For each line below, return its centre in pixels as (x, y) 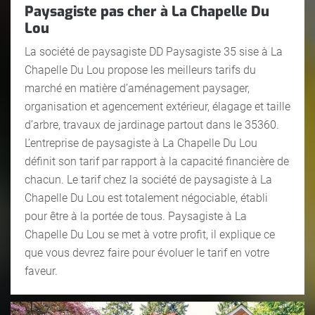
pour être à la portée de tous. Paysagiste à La (136, 216)
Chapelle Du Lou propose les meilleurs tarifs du (140, 70)
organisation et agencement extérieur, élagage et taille (157, 106)
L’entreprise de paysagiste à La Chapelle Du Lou (141, 143)
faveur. (41, 271)
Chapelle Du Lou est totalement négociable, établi (146, 198)
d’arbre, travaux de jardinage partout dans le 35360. (152, 124)
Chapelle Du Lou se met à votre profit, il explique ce (150, 234)
